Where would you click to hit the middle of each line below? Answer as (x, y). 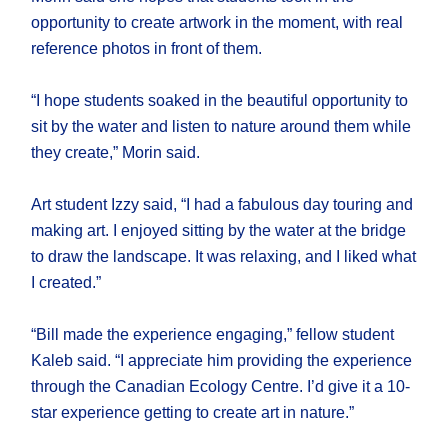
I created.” (66, 283)
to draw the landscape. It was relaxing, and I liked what (224, 257)
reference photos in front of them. (147, 49)
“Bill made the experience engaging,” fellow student (213, 335)
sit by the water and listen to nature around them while (221, 127)
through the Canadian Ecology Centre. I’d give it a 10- (221, 387)
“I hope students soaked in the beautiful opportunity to (220, 101)
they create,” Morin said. (116, 153)
